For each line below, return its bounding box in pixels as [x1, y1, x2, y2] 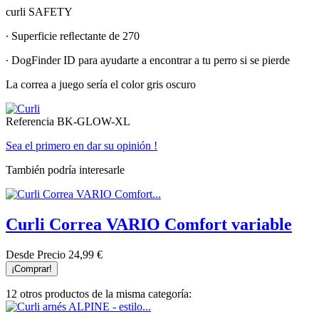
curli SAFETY [6, 5, 73, 18]
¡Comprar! [11, 263, 52, 274]
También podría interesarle [6, 163, 125, 176]
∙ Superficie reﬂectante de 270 [6, 29, 140, 42]
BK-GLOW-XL [57, 115, 130, 127]
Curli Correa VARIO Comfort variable [6, 214, 292, 234]
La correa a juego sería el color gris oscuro [6, 78, 196, 90]
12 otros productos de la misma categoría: [6, 287, 192, 300]
